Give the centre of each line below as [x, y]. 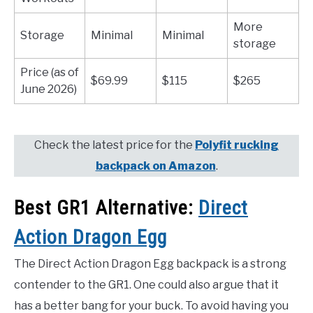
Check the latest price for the [115, 145]
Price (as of [50, 73]
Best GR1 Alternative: [106, 208]
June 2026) [49, 89]
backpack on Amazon [155, 166]
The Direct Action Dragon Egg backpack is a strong [150, 263]
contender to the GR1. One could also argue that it [146, 284]
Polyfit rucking [237, 145]
